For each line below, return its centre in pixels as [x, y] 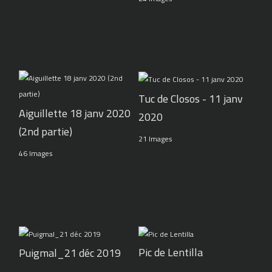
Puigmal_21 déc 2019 [70, 253]
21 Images [155, 138]
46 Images [36, 154]
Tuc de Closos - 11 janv [190, 98]
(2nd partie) [46, 132]
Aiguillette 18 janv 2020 [75, 114]
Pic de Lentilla [170, 252]
